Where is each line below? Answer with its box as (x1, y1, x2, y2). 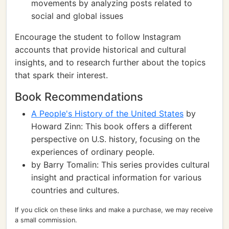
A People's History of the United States (31, 108, 184, 119)
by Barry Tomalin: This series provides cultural (31, 159, 210, 170)
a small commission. (15, 216, 77, 224)
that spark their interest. (15, 70, 108, 80)
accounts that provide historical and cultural (15, 44, 186, 55)
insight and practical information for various (31, 172, 201, 182)
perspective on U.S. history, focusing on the (31, 134, 200, 144)
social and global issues (31, 11, 123, 21)
